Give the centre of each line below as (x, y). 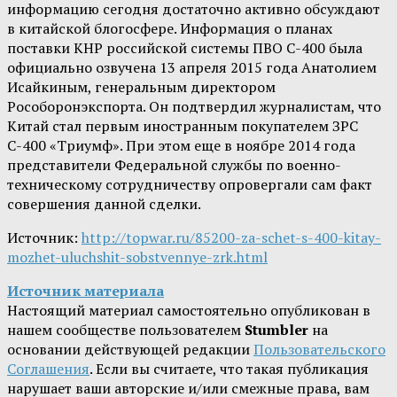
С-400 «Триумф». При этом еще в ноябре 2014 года (181, 146)
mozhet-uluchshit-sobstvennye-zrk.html (137, 257)
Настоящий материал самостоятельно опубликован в (189, 311)
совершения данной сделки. (104, 204)
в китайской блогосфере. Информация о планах (170, 29)
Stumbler (276, 330)
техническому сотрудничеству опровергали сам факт (190, 185)
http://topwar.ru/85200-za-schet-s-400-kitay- (231, 238)
